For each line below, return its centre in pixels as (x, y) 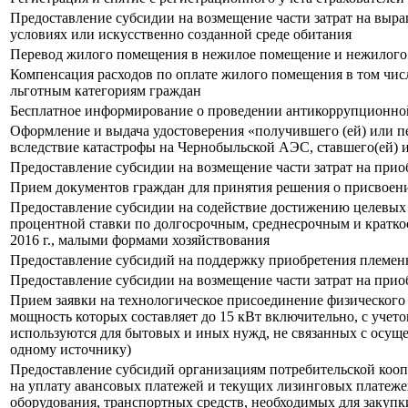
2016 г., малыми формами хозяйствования (140, 240)
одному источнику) (71, 350)
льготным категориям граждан (106, 91)
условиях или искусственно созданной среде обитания (181, 35)
